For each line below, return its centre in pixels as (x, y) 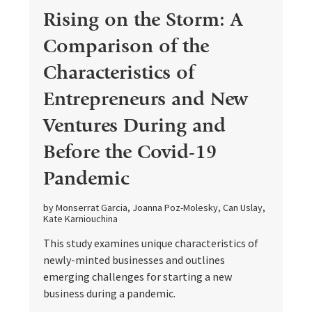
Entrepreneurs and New (145, 99)
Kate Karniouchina (80, 219)
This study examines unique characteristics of (150, 243)
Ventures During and (134, 126)
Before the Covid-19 (130, 152)
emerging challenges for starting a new (137, 277)
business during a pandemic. (109, 294)
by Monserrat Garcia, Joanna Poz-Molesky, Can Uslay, (154, 208)
